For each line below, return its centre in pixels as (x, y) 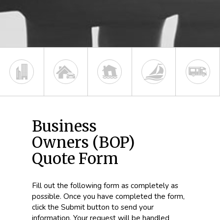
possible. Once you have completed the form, (108, 196)
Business (64, 126)
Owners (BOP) (83, 142)
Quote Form (75, 159)
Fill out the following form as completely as (105, 185)
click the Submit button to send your (93, 207)
